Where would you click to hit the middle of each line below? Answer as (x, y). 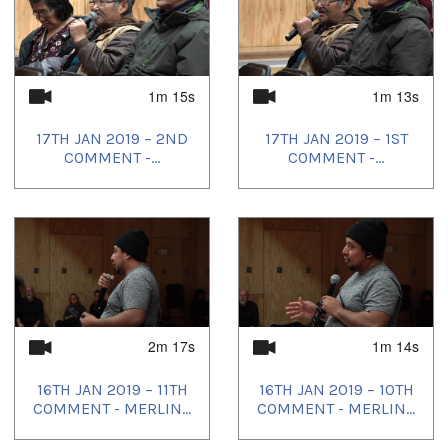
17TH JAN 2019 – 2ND (112, 139)
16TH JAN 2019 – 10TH (336, 389)
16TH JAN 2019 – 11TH (112, 389)
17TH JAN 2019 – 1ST (336, 139)
